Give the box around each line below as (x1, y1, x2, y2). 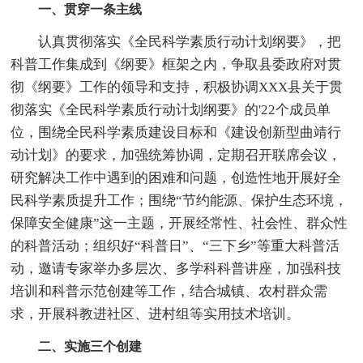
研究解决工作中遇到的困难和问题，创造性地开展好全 (11, 169, 342, 186)
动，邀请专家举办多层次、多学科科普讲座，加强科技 (11, 260, 342, 276)
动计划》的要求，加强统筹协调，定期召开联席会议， (11, 147, 342, 163)
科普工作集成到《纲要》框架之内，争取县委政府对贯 (11, 56, 342, 72)
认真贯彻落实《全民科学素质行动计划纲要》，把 (11, 33, 342, 49)
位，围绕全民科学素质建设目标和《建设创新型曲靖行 (11, 124, 342, 140)
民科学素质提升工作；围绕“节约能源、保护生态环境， (11, 192, 348, 208)
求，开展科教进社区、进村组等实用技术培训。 (11, 305, 301, 322)
